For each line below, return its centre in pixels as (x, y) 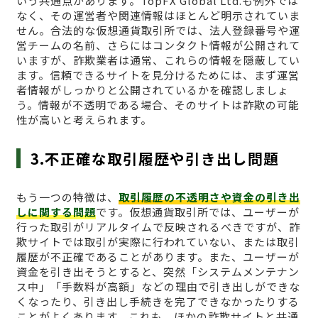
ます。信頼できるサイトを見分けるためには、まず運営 (158, 75)
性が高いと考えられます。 (84, 119)
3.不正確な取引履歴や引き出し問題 (155, 158)
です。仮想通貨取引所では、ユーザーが (197, 212)
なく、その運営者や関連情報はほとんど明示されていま (158, 15)
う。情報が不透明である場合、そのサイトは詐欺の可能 (158, 104)
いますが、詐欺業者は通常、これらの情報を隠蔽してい (158, 60)
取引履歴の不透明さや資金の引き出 (209, 197)
